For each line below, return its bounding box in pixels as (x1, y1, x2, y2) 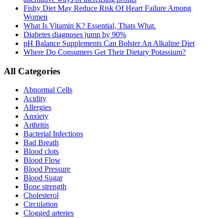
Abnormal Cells (23, 86, 72, 94)
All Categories (4, 66, 60, 76)
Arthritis (23, 121, 49, 130)
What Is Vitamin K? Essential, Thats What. (23, 21, 156, 30)
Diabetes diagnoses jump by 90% (23, 30, 126, 39)
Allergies (23, 103, 51, 112)
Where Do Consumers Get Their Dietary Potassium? (23, 47, 186, 56)
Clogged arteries (23, 209, 74, 218)
